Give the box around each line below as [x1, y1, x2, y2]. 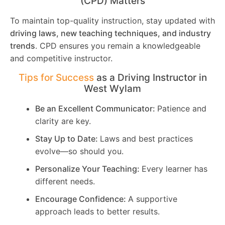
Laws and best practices [100, 133, 193, 144]
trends [10, 41, 35, 51]
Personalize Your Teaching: [35, 163, 142, 174]
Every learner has [142, 163, 207, 174]
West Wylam [84, 82, 141, 94]
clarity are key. [35, 116, 91, 126]
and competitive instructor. [10, 53, 113, 64]
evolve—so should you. [35, 146, 124, 156]
